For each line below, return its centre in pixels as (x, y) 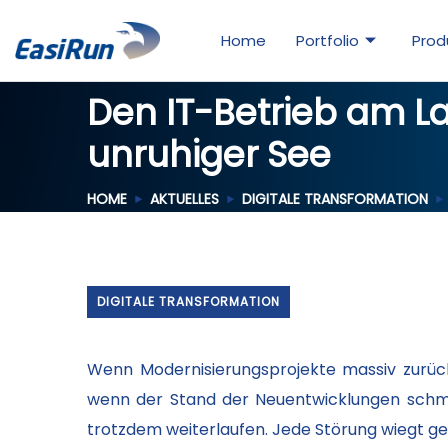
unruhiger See (209, 154)
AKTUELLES (184, 199)
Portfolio (328, 40)
